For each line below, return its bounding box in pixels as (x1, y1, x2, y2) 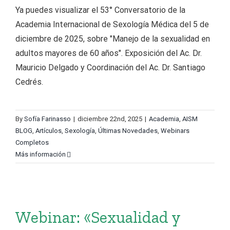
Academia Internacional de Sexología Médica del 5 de (15, 20, 209, 29)
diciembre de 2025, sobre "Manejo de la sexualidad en (15, 34, 210, 44)
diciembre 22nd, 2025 (78, 115, 142, 123)
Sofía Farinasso (24, 115, 71, 123)
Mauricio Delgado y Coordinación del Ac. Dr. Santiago (15, 63, 205, 72)
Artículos (35, 127, 62, 135)
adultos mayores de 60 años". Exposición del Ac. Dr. (15, 48, 202, 58)
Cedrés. (15, 77, 43, 87)
